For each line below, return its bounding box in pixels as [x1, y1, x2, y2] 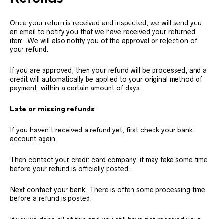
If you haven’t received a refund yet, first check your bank [10, 126, 193, 134]
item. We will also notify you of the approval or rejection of [10, 37, 197, 44]
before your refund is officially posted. [10, 165, 131, 173]
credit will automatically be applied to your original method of [10, 75, 202, 83]
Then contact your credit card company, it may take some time [10, 156, 208, 164]
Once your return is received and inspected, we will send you [10, 19, 202, 27]
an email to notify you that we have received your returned [10, 28, 195, 36]
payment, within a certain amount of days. [10, 84, 142, 92]
